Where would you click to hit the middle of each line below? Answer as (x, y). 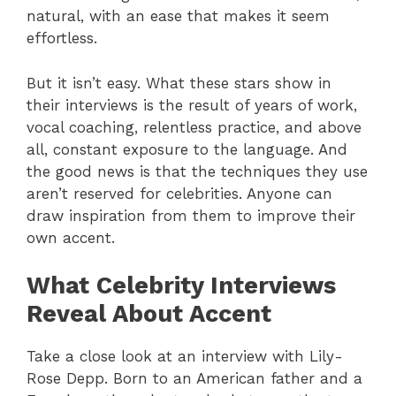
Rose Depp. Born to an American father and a (194, 379)
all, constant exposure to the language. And (187, 149)
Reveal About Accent (149, 314)
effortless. (62, 38)
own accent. (71, 237)
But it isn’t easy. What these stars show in (179, 83)
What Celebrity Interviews (181, 286)
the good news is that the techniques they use (197, 171)
